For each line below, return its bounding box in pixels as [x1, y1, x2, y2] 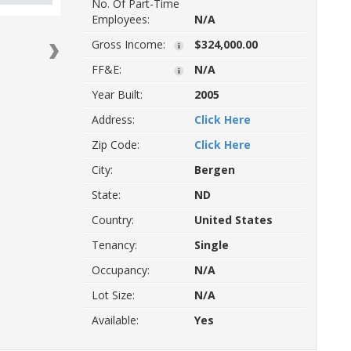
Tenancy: [91, 237, 137, 252]
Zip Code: [91, 137, 139, 152]
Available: [91, 313, 139, 327]
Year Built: [91, 87, 143, 102]
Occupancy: [91, 262, 150, 277]
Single [194, 237, 229, 252]
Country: [91, 212, 134, 227]
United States [194, 212, 273, 227]
